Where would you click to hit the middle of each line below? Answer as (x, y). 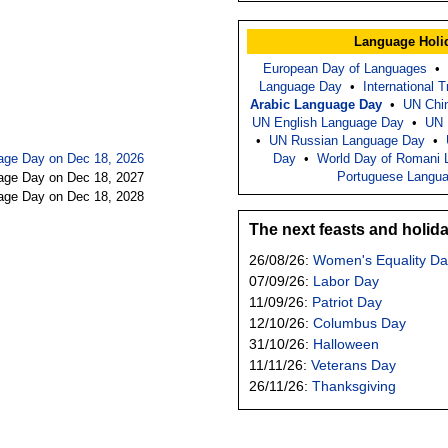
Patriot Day (347, 301)
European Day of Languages (345, 68)
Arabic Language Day (316, 104)
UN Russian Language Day (346, 140)
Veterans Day (353, 364)
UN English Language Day (328, 122)
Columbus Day (359, 322)
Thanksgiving (354, 385)
